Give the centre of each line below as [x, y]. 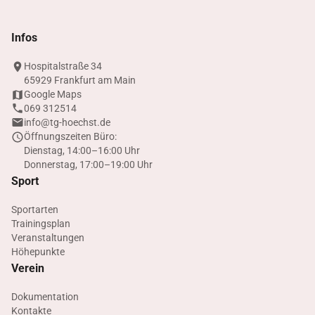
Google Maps [53, 94]
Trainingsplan [41, 224]
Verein [28, 268]
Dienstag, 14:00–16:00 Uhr [82, 150]
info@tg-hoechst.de [67, 122]
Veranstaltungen [48, 238]
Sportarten [35, 210]
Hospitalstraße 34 [63, 66]
